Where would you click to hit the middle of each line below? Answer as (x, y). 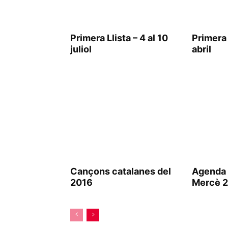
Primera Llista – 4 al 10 (119, 38)
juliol (81, 49)
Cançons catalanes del (121, 171)
